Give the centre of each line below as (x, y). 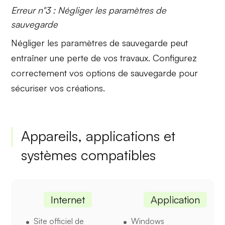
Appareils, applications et (98, 136)
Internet (68, 199)
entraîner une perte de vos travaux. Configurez (104, 58)
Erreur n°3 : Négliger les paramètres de (89, 10)
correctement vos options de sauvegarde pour (105, 73)
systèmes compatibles (89, 155)
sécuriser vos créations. (58, 88)
